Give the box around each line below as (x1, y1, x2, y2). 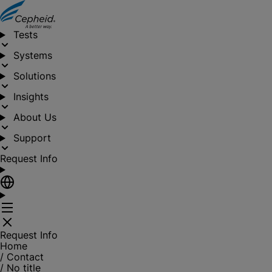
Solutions (13, 70, 56, 83)
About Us (13, 111, 56, 124)
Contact (7, 251, 44, 263)
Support (13, 132, 51, 144)
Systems (13, 49, 52, 62)
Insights (13, 90, 49, 103)
